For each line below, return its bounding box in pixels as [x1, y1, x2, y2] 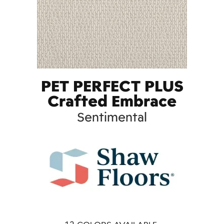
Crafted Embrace [47, 91, 176, 110]
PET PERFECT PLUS [40, 76, 183, 95]
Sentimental [77, 109, 147, 124]
